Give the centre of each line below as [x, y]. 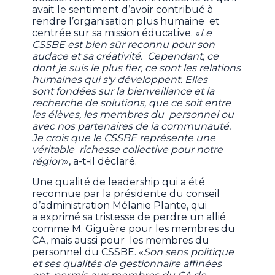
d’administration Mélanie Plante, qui [120, 206]
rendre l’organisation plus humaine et [126, 21]
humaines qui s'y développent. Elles [120, 80]
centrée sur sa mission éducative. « [116, 33]
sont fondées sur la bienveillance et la [123, 91]
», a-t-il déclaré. [101, 161]
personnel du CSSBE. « [88, 252]
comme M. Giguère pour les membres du [134, 229]
